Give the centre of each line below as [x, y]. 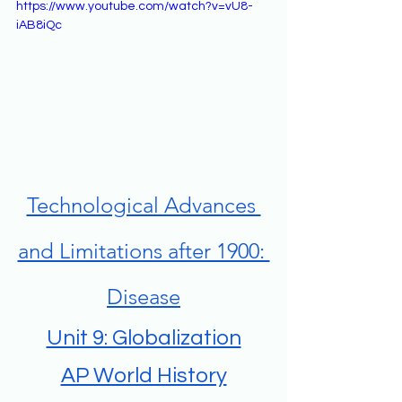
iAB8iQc [39, 25]
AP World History [144, 376]
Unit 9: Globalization [144, 338]
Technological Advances [144, 205]
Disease [144, 297]
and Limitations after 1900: [144, 251]
